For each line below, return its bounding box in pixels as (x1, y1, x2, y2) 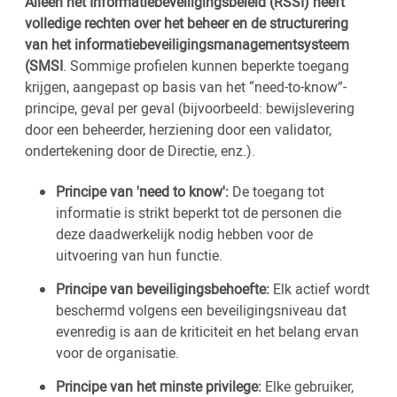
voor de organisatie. (56, 343, 179, 362)
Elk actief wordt (269, 279, 370, 299)
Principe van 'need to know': (56, 182, 232, 201)
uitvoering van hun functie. (56, 245, 222, 265)
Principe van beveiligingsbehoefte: (56, 279, 269, 299)
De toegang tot (232, 182, 324, 201)
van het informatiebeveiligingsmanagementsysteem (25, 35, 349, 54)
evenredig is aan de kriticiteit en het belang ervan (56, 322, 359, 341)
